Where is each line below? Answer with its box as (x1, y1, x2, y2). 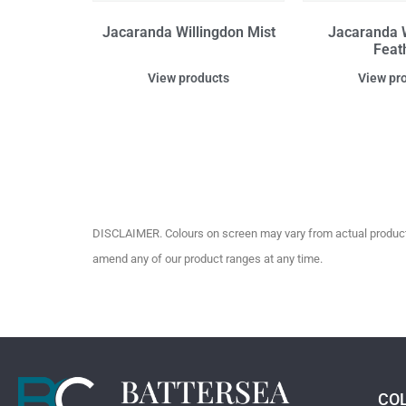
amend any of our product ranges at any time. (92, 252, 323, 266)
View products (148, 71, 229, 86)
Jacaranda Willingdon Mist (101, 24, 275, 42)
